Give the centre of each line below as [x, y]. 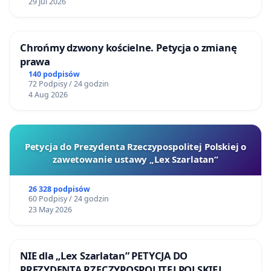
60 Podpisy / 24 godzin [68, 199]
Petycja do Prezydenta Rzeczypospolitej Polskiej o [135, 147]
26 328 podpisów [59, 189]
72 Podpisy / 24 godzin [68, 84]
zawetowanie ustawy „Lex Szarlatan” [135, 159]
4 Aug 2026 [48, 95]
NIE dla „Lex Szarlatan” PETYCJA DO [104, 256]
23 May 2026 [50, 210]
